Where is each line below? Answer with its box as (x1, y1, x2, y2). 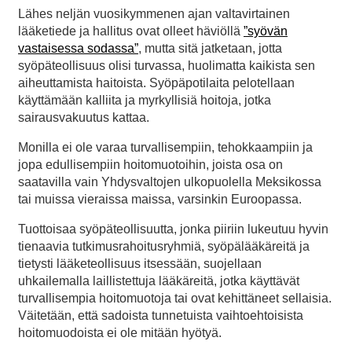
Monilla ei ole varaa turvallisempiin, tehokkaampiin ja (18, 140, 313, 154)
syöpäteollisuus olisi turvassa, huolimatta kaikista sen (18, 58, 315, 72)
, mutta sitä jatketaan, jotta (138, 41, 282, 55)
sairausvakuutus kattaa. (18, 110, 149, 124)
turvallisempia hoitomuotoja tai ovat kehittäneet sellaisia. (18, 291, 332, 305)
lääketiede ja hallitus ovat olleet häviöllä (18, 24, 244, 38)
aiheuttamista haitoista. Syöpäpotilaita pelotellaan (18, 75, 295, 90)
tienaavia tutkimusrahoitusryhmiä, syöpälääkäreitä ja (18, 239, 310, 253)
